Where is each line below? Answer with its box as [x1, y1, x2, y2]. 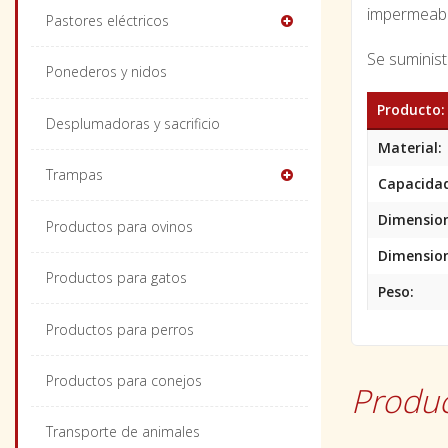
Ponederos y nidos [45, 62, 167, 82]
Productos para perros [45, 319, 194, 339]
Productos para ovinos [45, 216, 193, 236]
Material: [378, 138, 442, 158]
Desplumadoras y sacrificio [45, 113, 220, 133]
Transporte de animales [45, 422, 200, 442]
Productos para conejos [45, 371, 202, 391]
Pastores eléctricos [45, 10, 169, 30]
